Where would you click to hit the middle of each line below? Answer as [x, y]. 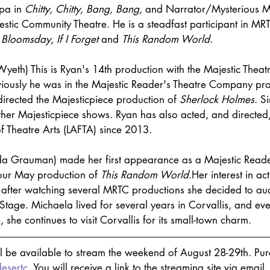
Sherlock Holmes [217, 100]
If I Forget [77, 39]
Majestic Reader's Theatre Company [172, 85]
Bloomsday [26, 39]
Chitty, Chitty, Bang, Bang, [83, 9]
